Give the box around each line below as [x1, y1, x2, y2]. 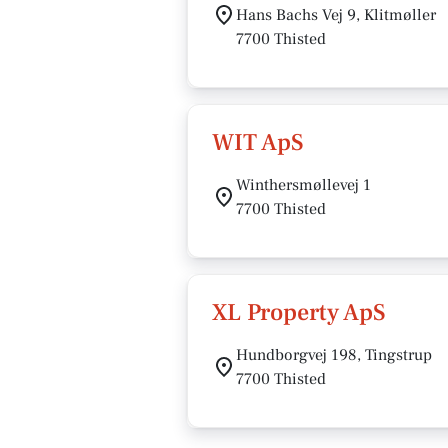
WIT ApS [212, 127, 304, 158]
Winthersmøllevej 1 [236, 175, 371, 195]
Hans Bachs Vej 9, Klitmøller [236, 5, 436, 25]
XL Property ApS [212, 297, 386, 328]
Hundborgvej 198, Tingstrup [236, 345, 432, 365]
